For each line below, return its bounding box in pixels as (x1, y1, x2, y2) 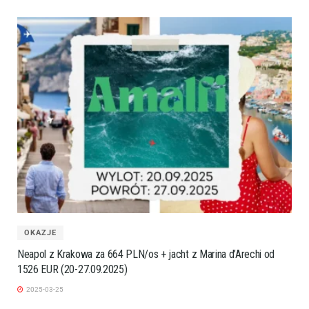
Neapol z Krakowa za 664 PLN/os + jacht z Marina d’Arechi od (17, 248, 275, 261)
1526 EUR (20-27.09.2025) (17, 263, 128, 277)
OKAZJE (24, 228, 57, 238)
